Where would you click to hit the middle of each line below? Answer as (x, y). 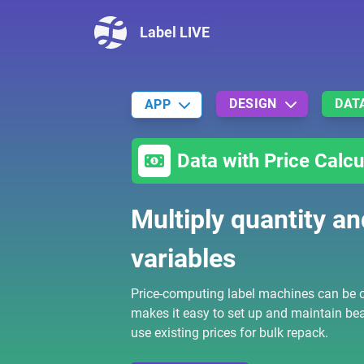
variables (183, 258)
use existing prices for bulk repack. (230, 333)
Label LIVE (175, 32)
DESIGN (253, 104)
